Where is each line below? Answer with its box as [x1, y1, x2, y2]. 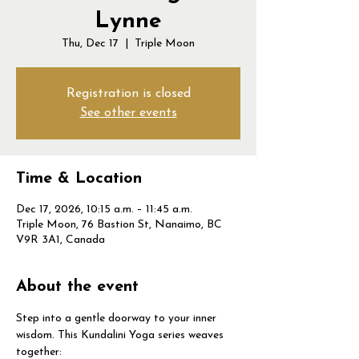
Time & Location [16, 171, 142, 187]
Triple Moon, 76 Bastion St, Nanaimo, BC [16, 219, 222, 231]
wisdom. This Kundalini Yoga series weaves [16, 329, 227, 341]
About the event [16, 279, 139, 295]
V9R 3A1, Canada [16, 234, 105, 246]
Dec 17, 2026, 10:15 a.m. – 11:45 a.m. [16, 204, 192, 216]
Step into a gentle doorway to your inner [16, 313, 220, 325]
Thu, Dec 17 [62, 38, 119, 50]
